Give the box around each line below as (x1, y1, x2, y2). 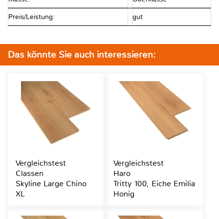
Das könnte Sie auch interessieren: (8, 48, 155, 61)
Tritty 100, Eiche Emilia (113, 178, 195, 189)
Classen (16, 168, 44, 178)
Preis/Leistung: (8, 12, 55, 21)
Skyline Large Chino (16, 178, 87, 189)
